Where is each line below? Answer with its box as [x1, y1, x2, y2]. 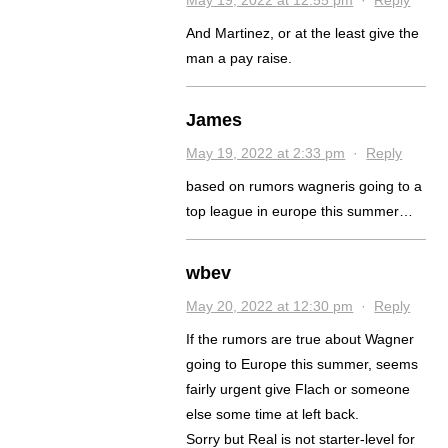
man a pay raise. [186, 49, 293, 66]
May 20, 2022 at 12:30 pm [186, 297, 354, 314]
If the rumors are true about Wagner [186, 330, 415, 347]
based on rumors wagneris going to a [186, 177, 423, 194]
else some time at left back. [186, 405, 360, 422]
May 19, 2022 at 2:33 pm [186, 144, 346, 161]
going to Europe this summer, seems [186, 355, 419, 372]
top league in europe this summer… [186, 202, 414, 219]
